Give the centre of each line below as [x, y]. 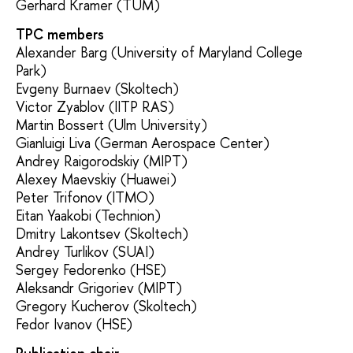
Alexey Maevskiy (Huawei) [96, 179]
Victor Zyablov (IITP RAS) [95, 106]
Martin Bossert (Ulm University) [111, 124]
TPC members [60, 34]
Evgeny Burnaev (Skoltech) [97, 88]
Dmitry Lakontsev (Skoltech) [102, 233]
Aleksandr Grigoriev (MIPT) [99, 288]
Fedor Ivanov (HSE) [74, 324]
